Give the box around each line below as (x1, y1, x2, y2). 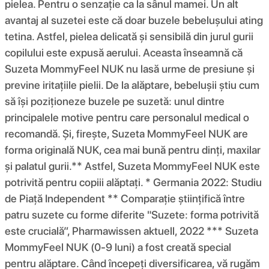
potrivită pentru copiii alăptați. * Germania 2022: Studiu (5, 175, 262, 189)
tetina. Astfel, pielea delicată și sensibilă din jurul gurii (5, 29, 253, 43)
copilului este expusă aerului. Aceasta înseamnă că (5, 46, 243, 59)
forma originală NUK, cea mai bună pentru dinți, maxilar (5, 143, 261, 156)
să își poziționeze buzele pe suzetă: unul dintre (5, 94, 225, 107)
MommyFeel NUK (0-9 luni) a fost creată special (5, 240, 231, 253)
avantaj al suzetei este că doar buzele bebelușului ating (5, 13, 263, 26)
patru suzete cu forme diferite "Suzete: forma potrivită (5, 208, 259, 221)
